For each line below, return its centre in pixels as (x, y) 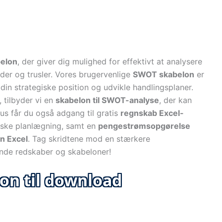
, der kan (175, 100)
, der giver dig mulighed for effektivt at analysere (110, 61)
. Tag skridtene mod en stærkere (89, 139)
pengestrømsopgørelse (144, 126)
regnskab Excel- (152, 113)
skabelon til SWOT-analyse (107, 100)
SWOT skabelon (164, 74)
